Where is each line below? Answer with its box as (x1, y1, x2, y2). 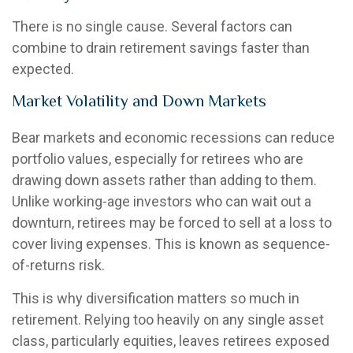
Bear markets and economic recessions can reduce (12, 128, 335, 146)
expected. (12, 60, 74, 77)
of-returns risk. (12, 256, 105, 273)
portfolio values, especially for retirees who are (12, 150, 303, 167)
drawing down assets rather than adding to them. (12, 171, 317, 188)
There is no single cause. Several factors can (12, 17, 292, 35)
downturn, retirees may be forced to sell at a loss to (12, 214, 332, 231)
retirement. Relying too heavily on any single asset (12, 310, 324, 328)
